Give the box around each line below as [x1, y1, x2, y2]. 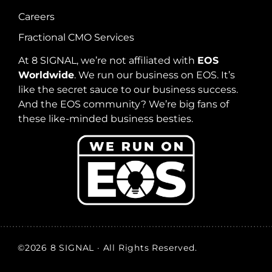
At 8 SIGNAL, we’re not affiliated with [18, 54, 197, 66]
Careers [18, 10, 55, 22]
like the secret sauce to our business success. [18, 83, 238, 95]
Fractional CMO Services [18, 31, 134, 43]
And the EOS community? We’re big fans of [18, 98, 229, 110]
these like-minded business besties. [18, 112, 193, 124]
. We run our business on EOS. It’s [74, 69, 235, 81]
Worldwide [18, 69, 74, 81]
